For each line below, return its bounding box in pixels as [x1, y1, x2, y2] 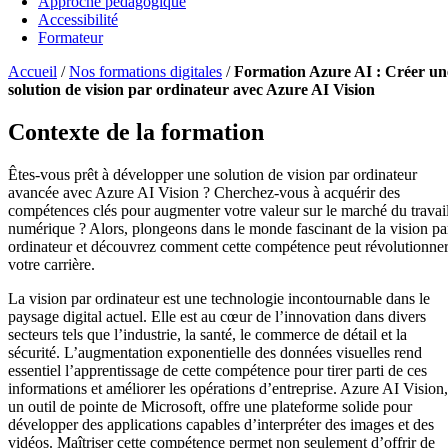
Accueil [8, 62, 57, 80]
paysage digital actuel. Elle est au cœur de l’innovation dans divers [8, 307, 426, 325]
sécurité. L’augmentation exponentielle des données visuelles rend [8, 343, 422, 361]
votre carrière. [8, 255, 95, 273]
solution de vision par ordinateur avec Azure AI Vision [8, 80, 375, 98]
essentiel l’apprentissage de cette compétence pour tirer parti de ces [8, 361, 427, 379]
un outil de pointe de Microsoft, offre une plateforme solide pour [8, 397, 412, 415]
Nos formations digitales [69, 62, 222, 80]
